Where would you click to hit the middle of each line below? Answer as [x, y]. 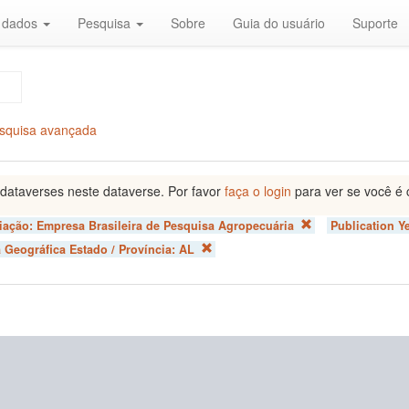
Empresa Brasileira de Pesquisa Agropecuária [165, 225]
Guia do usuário [279, 23]
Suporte [375, 23]
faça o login [257, 191]
